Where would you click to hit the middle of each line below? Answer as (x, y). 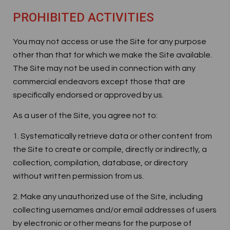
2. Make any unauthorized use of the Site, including (108, 197)
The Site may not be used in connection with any (104, 68)
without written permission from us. (78, 176)
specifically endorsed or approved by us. (88, 95)
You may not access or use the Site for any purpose (110, 42)
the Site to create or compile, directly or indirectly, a (110, 149)
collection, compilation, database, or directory (100, 163)
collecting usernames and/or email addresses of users (115, 210)
